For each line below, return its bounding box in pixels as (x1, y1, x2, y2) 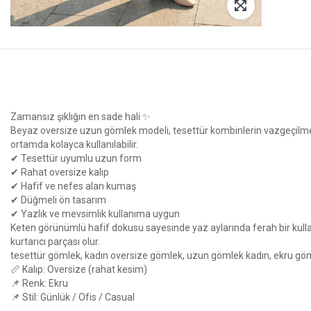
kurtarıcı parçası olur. (10, 235, 100, 247)
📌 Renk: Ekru (10, 277, 68, 289)
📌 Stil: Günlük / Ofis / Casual (10, 291, 135, 303)
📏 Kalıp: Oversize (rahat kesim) (10, 263, 147, 275)
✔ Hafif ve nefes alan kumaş (10, 180, 136, 192)
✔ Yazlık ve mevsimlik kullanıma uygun (10, 208, 180, 219)
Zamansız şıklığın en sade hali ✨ (10, 110, 151, 122)
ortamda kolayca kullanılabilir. (10, 138, 138, 150)
